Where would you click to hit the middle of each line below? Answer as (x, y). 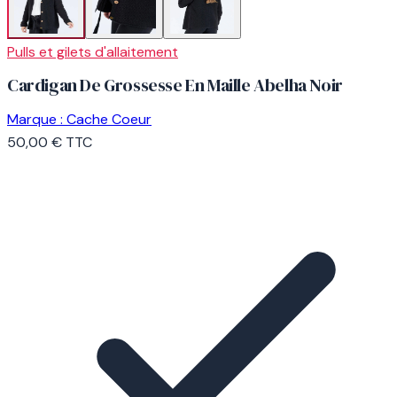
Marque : (35, 119)
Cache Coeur (109, 119)
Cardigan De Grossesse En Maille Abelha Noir (175, 86)
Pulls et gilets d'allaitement (93, 52)
